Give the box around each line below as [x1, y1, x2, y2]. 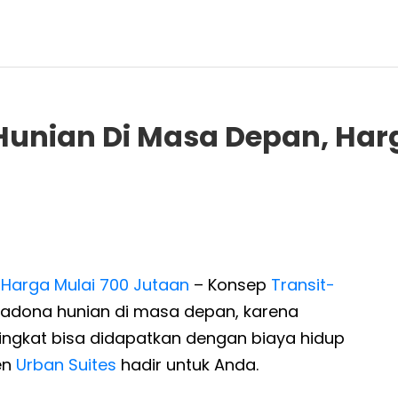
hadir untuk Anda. [116, 353, 259, 376]
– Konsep [189, 273, 271, 296]
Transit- [271, 273, 335, 296]
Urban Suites [16, 353, 116, 376]
